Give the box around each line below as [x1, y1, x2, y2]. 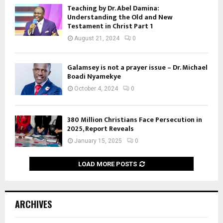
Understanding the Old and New [67, 11, 173, 23]
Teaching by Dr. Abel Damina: [67, 2, 159, 14]
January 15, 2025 [74, 137, 122, 144]
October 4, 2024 [74, 85, 118, 93]
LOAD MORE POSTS [78, 160, 137, 168]
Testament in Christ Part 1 [67, 20, 153, 32]
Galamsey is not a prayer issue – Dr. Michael [67, 62, 208, 74]
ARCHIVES [15, 197, 52, 211]
